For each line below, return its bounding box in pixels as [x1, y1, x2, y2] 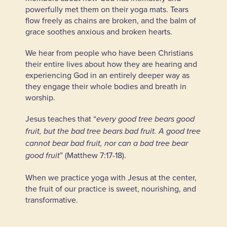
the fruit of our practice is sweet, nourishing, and [25, 182, 196, 194]
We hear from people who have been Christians [25, 47, 193, 58]
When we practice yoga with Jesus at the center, [25, 171, 197, 183]
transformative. [25, 194, 80, 205]
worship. [25, 91, 57, 103]
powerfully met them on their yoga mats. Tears [25, 3, 188, 15]
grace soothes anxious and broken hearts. [25, 25, 174, 37]
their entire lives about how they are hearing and [25, 58, 197, 69]
